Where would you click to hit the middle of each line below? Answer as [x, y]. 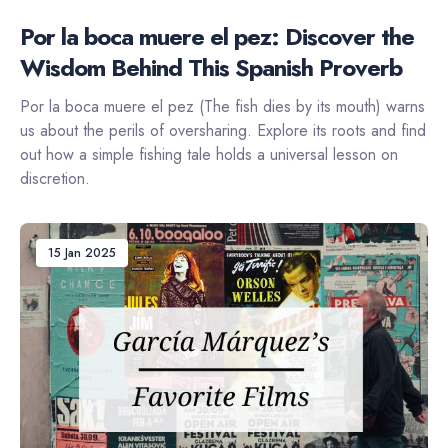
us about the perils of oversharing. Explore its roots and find [223, 131]
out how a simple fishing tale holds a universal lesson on [209, 155]
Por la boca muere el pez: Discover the [217, 37]
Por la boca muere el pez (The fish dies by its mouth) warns [222, 107]
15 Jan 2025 [82, 253]
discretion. [55, 179]
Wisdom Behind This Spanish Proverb [211, 68]
